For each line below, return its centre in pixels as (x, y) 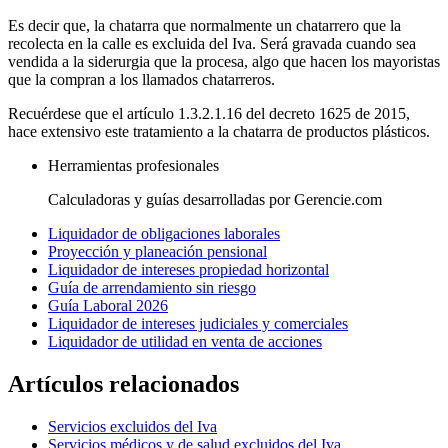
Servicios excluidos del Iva (132, 427)
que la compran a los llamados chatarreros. (141, 80)
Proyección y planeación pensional (157, 252)
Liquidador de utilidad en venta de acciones (185, 342)
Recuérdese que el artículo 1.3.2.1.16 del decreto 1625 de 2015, (209, 114)
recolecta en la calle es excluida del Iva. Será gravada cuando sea (212, 44)
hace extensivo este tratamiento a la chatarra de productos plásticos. (219, 132)
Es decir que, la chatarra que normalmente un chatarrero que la (204, 26)
